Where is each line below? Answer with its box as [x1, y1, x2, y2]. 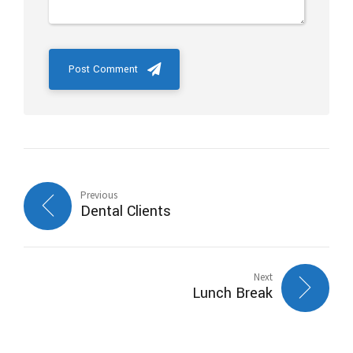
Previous [80, 188, 118, 203]
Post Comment [69, 62, 138, 77]
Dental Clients [80, 201, 172, 222]
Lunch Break [191, 283, 273, 304]
